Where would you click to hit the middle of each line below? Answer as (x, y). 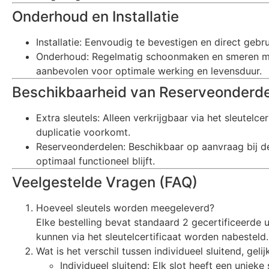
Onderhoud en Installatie (95, 16)
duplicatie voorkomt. (83, 132)
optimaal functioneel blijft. (95, 161)
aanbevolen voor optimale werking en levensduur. (149, 71)
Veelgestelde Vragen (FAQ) (105, 182)
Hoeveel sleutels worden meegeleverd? (125, 207)
